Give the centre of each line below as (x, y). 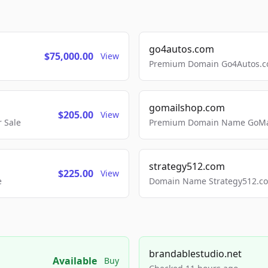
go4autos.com (182, 49)
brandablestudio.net (195, 254)
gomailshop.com (187, 108)
